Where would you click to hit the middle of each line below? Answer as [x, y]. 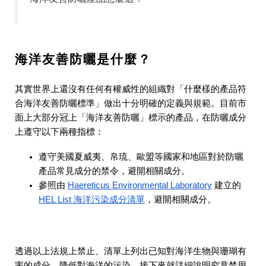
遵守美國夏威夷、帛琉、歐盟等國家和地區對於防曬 [141, 157]
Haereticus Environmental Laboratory [140, 185]
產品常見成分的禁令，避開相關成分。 [114, 171]
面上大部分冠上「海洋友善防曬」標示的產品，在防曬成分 [131, 118]
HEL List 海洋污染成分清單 [92, 199]
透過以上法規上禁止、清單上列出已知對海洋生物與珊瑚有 [131, 251]
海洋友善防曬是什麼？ [83, 59]
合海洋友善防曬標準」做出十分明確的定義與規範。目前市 [131, 103]
